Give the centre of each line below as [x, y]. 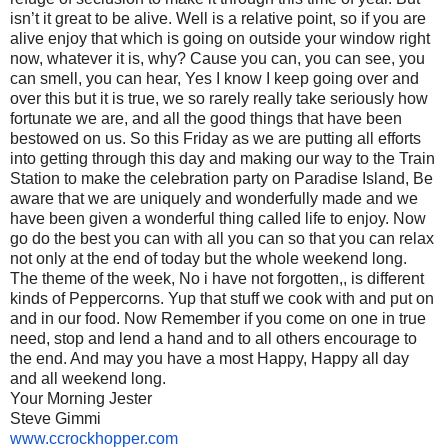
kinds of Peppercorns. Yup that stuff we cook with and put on [222, 298]
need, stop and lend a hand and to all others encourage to [213, 338]
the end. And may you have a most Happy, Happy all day [209, 358]
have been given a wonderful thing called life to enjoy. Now [218, 218]
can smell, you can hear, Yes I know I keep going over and [214, 78]
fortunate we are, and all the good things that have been [206, 118]
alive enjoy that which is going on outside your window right [220, 38]
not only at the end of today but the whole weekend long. [208, 258]
